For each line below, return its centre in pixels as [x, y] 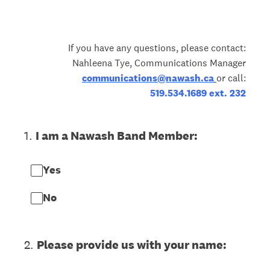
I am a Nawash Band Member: [117, 136]
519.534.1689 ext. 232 [198, 93]
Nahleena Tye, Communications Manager [159, 63]
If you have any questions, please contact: [157, 48]
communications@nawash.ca [148, 78]
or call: [231, 78]
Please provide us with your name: [132, 245]
